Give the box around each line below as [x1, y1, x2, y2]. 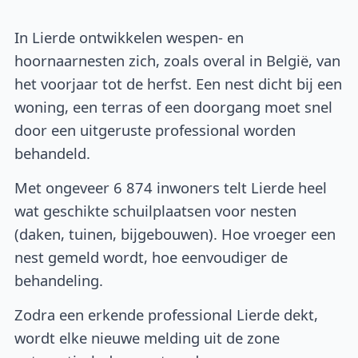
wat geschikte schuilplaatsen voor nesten [14, 201, 297, 221]
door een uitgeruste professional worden [14, 120, 296, 141]
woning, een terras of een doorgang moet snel [14, 97, 333, 117]
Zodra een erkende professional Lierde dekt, [14, 304, 319, 324]
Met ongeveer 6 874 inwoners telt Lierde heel [14, 177, 328, 198]
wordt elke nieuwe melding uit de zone [14, 327, 280, 348]
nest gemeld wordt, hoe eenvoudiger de [14, 247, 288, 268]
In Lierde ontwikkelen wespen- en [14, 27, 245, 48]
